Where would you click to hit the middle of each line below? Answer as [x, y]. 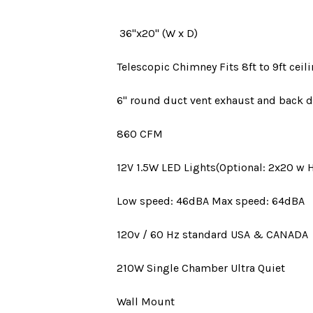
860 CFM [140, 134]
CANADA [287, 234]
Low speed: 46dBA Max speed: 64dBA [211, 201]
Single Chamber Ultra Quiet [216, 268]
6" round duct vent [164, 100]
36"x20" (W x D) [157, 33]
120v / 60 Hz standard [172, 234]
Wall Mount [146, 301]
